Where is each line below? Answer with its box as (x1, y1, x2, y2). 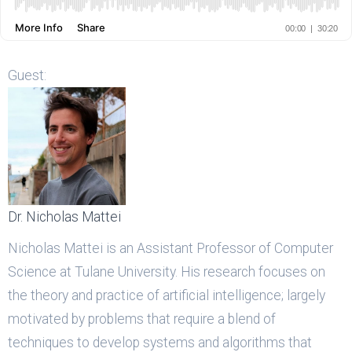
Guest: (8, 67, 46, 83)
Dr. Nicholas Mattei (8, 209, 121, 225)
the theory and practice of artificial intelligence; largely (8, 288, 325, 303)
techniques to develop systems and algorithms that (8, 335, 312, 350)
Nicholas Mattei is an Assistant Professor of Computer (8, 240, 333, 256)
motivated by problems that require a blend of (8, 311, 276, 327)
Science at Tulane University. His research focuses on (8, 264, 325, 280)
